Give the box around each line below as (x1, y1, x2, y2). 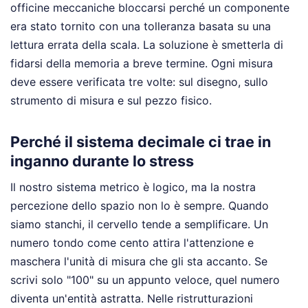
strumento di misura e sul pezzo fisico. (10, 93, 212, 107)
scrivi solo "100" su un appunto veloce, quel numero (10, 273, 280, 287)
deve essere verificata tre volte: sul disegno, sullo (10, 74, 268, 89)
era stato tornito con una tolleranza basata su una (10, 19, 271, 33)
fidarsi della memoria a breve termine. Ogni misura (10, 56, 273, 70)
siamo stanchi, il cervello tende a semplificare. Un (10, 217, 268, 232)
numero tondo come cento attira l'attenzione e (10, 236, 254, 250)
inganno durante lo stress (10, 152, 194, 170)
